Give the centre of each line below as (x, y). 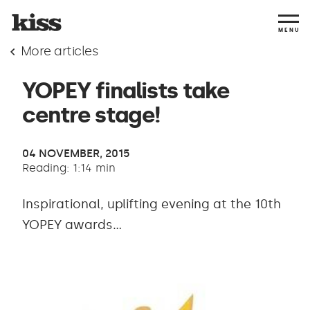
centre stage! (91, 115)
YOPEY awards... (72, 225)
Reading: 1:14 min (69, 167)
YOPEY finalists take (126, 91)
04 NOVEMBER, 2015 (76, 153)
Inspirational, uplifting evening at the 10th (152, 204)
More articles (59, 51)
